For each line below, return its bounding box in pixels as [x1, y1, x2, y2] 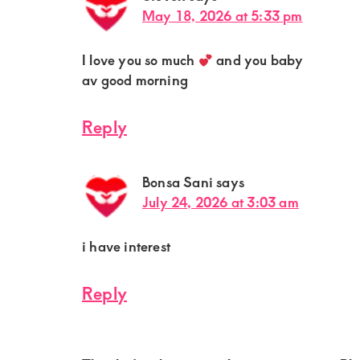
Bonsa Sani [142, 172, 213, 192]
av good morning [82, 70, 188, 90]
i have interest [82, 236, 170, 256]
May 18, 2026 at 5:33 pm [142, 6, 303, 26]
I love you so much [82, 50, 198, 70]
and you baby [213, 50, 304, 70]
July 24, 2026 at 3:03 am [142, 192, 299, 212]
